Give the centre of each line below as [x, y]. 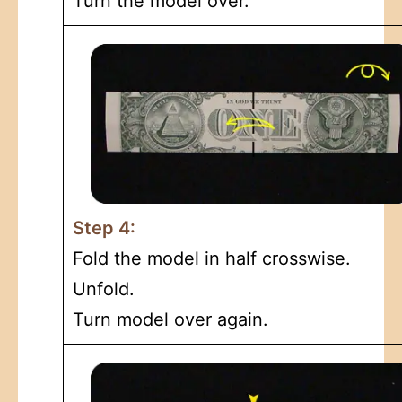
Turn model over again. [170, 319]
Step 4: [104, 227]
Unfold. [104, 288]
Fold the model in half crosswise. [212, 258]
